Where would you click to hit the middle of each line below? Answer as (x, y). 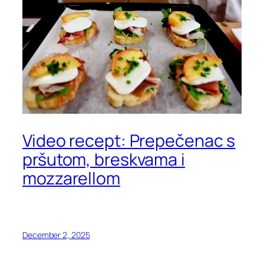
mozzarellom (71, 178)
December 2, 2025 (56, 235)
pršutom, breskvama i (104, 159)
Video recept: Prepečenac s (129, 140)
